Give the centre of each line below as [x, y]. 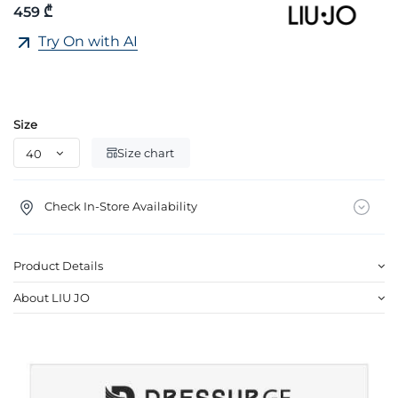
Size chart [146, 152]
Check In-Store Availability [120, 206]
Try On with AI [88, 42]
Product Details [58, 266]
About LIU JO [52, 297]
